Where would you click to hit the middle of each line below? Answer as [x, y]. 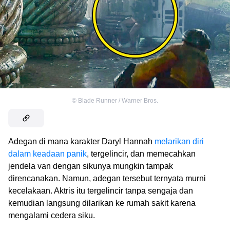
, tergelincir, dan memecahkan [141, 154]
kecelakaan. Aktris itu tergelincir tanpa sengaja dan [101, 190]
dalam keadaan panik [47, 154]
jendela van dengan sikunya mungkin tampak [91, 166]
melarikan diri [179, 141]
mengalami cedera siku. [52, 215]
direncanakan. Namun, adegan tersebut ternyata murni [107, 178]
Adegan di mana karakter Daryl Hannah [81, 141]
